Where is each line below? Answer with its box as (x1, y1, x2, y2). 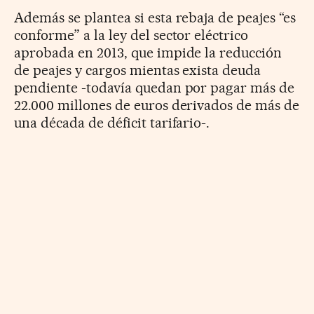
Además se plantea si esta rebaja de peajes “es (14, 9, 296, 27)
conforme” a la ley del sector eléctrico (14, 27, 249, 44)
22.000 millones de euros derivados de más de (14, 97, 300, 114)
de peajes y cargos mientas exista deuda (14, 62, 261, 79)
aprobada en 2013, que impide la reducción (14, 44, 282, 62)
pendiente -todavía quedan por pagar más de (14, 79, 295, 97)
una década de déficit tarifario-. (14, 114, 210, 132)
